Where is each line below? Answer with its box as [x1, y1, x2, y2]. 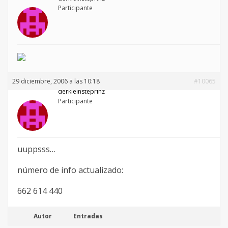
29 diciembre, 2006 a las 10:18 [12, 77, 100, 86]
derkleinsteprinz [58, 87, 105, 96]
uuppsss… [17, 144, 55, 155]
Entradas [73, 212, 103, 221]
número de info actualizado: [17, 164, 123, 176]
